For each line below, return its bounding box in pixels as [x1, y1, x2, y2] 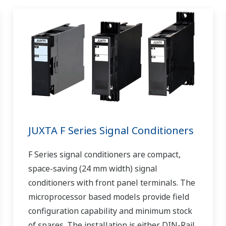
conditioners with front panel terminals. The [28, 177, 195, 189]
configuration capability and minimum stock [28, 205, 192, 217]
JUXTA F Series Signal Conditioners [28, 124, 194, 138]
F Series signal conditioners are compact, [28, 149, 181, 160]
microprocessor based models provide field [28, 191, 189, 203]
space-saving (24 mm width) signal [28, 163, 157, 175]
